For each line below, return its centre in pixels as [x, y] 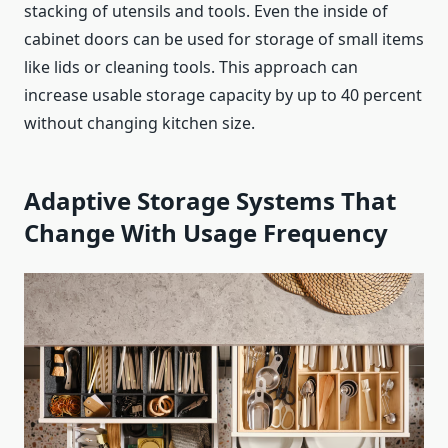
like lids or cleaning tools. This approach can [191, 67]
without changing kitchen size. [139, 123]
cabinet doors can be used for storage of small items [224, 39]
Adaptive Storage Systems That [210, 201]
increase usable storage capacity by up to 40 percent [223, 95]
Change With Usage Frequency [206, 233]
